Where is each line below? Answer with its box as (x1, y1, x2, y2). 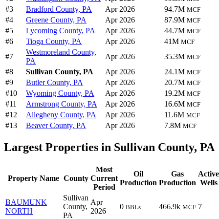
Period (93, 183, 115, 192)
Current (90, 174, 118, 183)
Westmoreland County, (26, 47, 96, 56)
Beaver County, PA (26, 121, 86, 130)
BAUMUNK (5, 198, 47, 207)
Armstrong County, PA (26, 99, 97, 108)
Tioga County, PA (26, 37, 82, 45)
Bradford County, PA (26, 4, 92, 13)
